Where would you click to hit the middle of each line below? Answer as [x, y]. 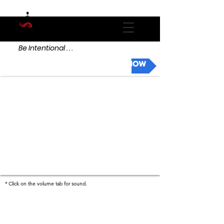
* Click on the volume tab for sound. [47, 184]
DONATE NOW [119, 64]
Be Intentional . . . [45, 48]
